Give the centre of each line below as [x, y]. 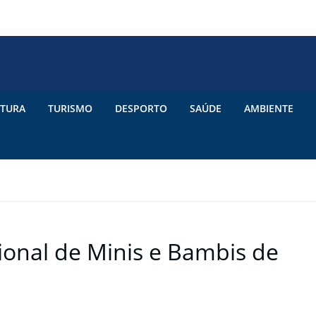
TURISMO [70, 108]
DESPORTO [141, 108]
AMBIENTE [269, 108]
